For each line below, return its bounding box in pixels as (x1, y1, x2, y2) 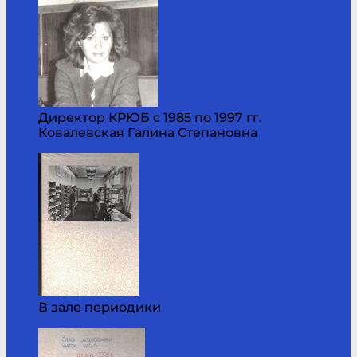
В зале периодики (38, 299, 161, 315)
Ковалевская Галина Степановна (38, 124, 257, 140)
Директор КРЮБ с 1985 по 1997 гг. (38, 109, 262, 125)
